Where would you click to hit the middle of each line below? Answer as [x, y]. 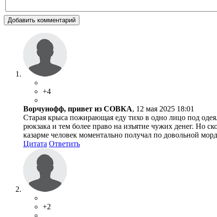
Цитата [35, 144]
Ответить [64, 144]
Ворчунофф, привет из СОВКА [78, 109]
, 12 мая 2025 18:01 [163, 109]
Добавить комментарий [42, 20]
